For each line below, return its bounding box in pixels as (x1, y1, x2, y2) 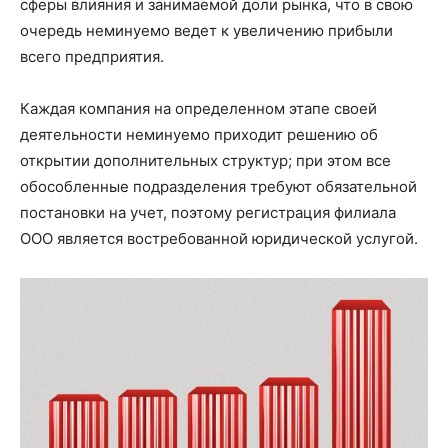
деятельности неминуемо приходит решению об (20, 125, 378, 145)
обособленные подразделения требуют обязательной (20, 177, 417, 197)
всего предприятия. (20, 47, 164, 67)
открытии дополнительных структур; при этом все (20, 151, 391, 171)
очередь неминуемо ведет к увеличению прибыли (20, 21, 393, 41)
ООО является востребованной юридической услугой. (20, 229, 418, 249)
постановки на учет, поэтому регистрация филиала (20, 203, 396, 223)
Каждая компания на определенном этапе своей (20, 99, 377, 119)
